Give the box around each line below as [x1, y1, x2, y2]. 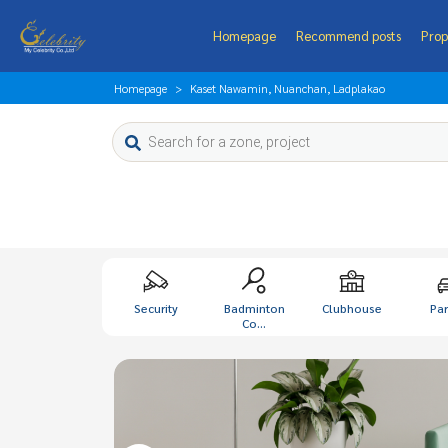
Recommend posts [295, 27, 401, 44]
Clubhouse [322, 300, 382, 316]
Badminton [223, 300, 285, 316]
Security [134, 300, 178, 316]
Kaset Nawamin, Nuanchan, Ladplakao [190, 80, 385, 96]
